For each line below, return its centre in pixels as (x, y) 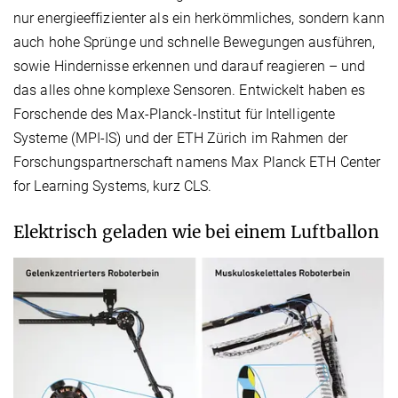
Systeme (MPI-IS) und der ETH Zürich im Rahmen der (180, 139)
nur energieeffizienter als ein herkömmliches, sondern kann (199, 19)
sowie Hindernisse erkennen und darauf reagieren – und (190, 67)
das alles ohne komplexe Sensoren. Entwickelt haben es (190, 91)
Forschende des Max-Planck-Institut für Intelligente (175, 115)
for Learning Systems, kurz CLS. (115, 187)
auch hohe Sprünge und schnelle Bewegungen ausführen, (195, 43)
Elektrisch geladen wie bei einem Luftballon (196, 232)
